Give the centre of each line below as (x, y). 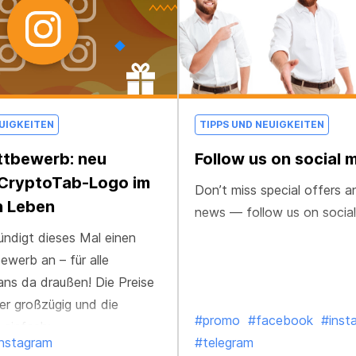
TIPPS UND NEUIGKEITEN (262, 124)
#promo (217, 320)
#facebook (281, 320)
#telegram (224, 342)
